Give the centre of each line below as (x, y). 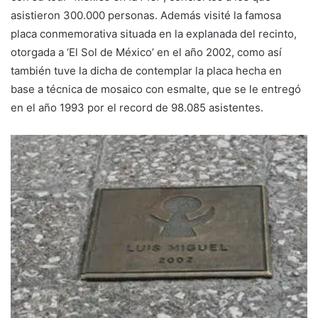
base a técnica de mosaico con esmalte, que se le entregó (156, 89)
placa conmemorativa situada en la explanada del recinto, (154, 34)
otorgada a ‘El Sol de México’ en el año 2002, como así (146, 53)
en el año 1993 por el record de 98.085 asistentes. (137, 108)
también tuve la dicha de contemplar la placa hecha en (146, 71)
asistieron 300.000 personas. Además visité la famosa (146, 16)
